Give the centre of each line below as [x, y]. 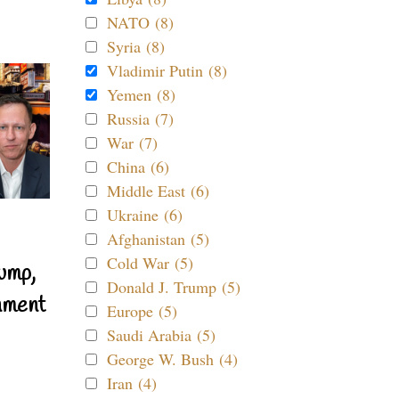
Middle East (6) [158, 191]
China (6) [138, 167]
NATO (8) [140, 22]
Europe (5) [142, 311]
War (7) [132, 142]
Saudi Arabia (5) [161, 335]
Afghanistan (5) [158, 239]
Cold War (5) [150, 263]
